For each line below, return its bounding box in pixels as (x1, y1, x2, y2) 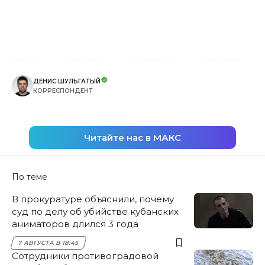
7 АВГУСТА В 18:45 (17, 238, 80, 247)
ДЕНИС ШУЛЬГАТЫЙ (33, 77, 101, 85)
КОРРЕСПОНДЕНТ (33, 86, 93, 95)
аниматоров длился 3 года (12, 218, 138, 230)
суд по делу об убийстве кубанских (12, 205, 179, 217)
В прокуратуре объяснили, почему (12, 193, 174, 205)
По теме (12, 171, 47, 182)
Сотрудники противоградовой (12, 250, 159, 261)
